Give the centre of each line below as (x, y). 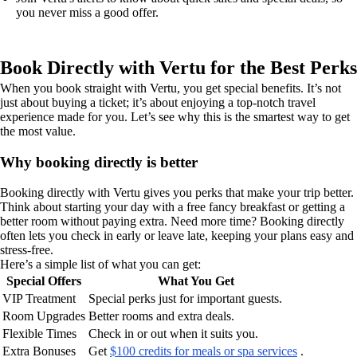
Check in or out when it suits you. (173, 334)
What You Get (196, 281)
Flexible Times (39, 334)
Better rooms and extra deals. (161, 316)
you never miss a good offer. (87, 12)
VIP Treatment (39, 299)
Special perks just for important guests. (185, 299)
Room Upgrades (44, 316)
